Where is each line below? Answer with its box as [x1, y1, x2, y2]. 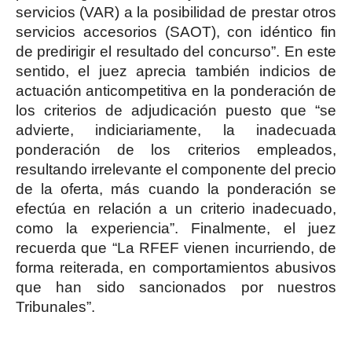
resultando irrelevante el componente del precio [15, 161, 337, 178]
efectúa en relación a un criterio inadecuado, [15, 200, 337, 217]
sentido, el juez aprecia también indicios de [15, 63, 337, 79]
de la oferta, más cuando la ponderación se [15, 181, 337, 197]
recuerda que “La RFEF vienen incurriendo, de [15, 240, 337, 256]
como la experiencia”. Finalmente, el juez [15, 220, 337, 236]
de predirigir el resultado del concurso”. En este [15, 43, 337, 60]
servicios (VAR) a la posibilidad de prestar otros [15, 4, 337, 20]
